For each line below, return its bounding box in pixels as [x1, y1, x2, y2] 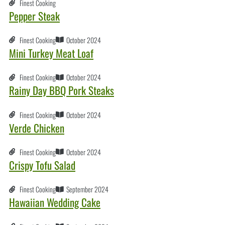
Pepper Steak [9, 8, 60, 24]
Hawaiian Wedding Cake [9, 194, 100, 210]
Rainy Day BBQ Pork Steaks [9, 82, 114, 98]
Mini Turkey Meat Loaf [9, 45, 93, 61]
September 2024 [66, 184, 108, 195]
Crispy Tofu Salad [9, 157, 75, 173]
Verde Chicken [9, 120, 64, 136]
